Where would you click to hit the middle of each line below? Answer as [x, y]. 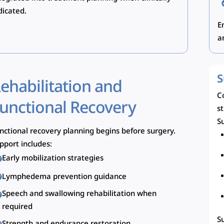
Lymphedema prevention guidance [64, 177]
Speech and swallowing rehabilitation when [79, 194]
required [17, 207]
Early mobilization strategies [53, 159]
